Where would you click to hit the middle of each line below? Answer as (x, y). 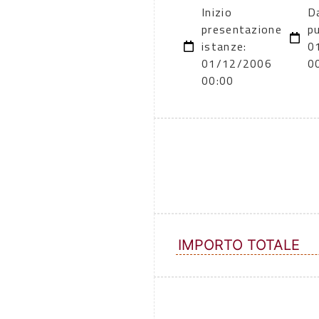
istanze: (224, 46)
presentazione (242, 29)
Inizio (217, 12)
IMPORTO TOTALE (239, 245)
